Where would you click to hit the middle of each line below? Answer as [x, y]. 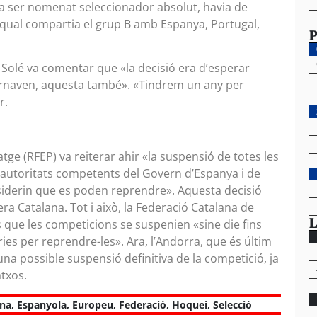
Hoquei [190, 304]
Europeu [93, 304]
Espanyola [42, 304]
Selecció [232, 304]
